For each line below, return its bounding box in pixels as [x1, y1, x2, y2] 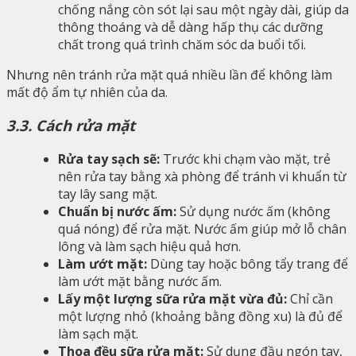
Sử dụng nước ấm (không [176, 203, 331, 221]
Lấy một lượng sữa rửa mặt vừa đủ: [58, 290, 287, 308]
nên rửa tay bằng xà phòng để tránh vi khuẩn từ [58, 168, 346, 186]
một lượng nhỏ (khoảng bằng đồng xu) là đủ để [58, 308, 342, 326]
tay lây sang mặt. [58, 185, 157, 203]
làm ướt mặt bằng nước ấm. [58, 273, 222, 291]
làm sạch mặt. [58, 325, 138, 343]
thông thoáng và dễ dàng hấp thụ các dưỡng [58, 17, 323, 36]
